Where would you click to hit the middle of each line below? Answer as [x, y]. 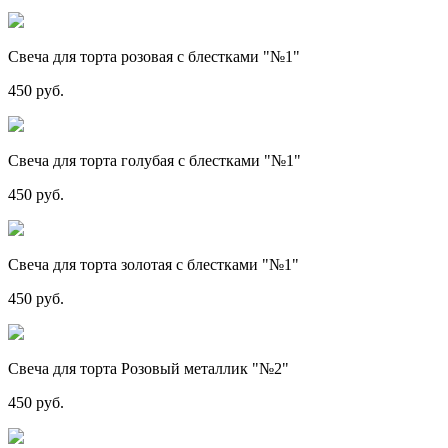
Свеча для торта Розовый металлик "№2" [148, 368]
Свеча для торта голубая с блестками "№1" [154, 160]
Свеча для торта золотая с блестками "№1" [153, 264]
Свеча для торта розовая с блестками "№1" [154, 56]
